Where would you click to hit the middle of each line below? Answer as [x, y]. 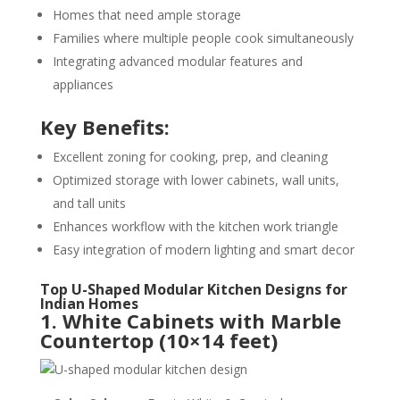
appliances [83, 84]
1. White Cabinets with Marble [190, 321]
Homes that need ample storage [146, 15]
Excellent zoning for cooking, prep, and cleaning [190, 157]
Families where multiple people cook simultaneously [203, 38]
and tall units [89, 203]
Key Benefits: [104, 127]
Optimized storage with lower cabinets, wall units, [196, 180]
